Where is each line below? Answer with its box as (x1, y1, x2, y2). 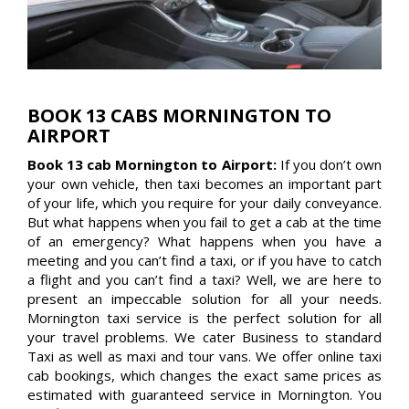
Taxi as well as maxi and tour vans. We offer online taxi (27, 346, 382, 365)
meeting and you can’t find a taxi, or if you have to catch (27, 250, 382, 269)
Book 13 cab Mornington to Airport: (27, 154, 280, 173)
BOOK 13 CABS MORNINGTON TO (27, 102, 331, 128)
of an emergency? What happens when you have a (27, 231, 382, 250)
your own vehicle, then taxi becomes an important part (27, 173, 382, 193)
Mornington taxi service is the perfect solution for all (27, 308, 382, 327)
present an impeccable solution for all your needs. (27, 288, 382, 308)
